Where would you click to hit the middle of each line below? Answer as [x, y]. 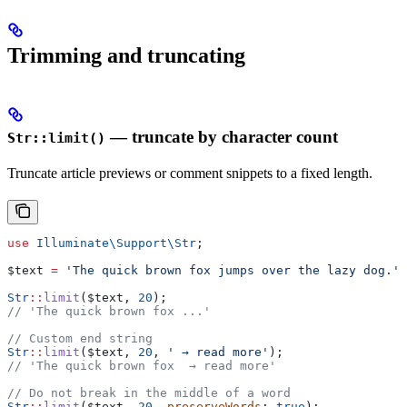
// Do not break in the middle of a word [149, 393]
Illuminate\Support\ [102, 243]
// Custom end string [80, 339]
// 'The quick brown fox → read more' [142, 366]
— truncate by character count [222, 137]
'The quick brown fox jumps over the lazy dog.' [229, 271]
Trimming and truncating [126, 56]
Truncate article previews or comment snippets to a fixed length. [190, 174]
